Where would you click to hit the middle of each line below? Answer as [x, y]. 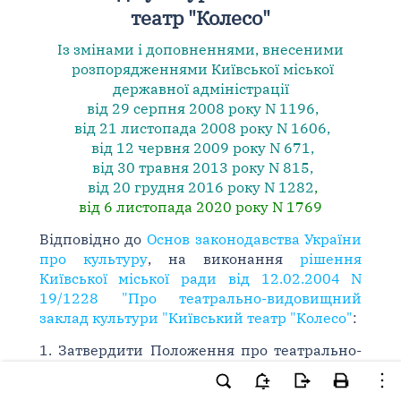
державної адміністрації [200, 89]
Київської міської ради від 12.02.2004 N [200, 278]
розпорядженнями [139, 69]
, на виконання [224, 259]
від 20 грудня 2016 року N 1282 [199, 187]
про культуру [93, 259]
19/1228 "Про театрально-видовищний [200, 298]
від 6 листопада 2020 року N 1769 [200, 207]
